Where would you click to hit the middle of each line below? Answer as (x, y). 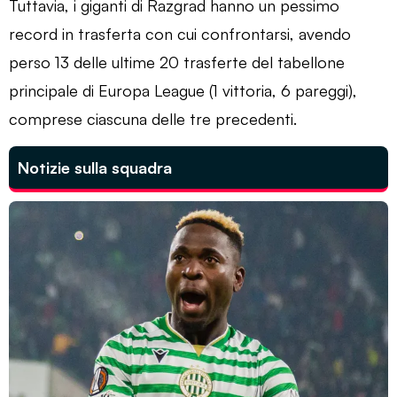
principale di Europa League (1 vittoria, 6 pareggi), (183, 90)
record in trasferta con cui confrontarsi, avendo (180, 33)
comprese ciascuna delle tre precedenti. (153, 118)
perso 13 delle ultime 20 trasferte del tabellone (177, 62)
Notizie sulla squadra (95, 167)
